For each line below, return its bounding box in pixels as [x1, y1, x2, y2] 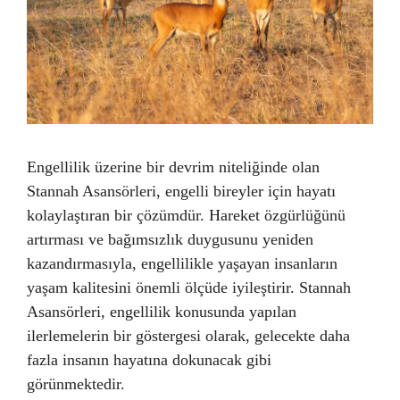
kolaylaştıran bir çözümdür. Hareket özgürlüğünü [27, 206, 346, 224]
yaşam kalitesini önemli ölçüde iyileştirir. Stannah [27, 279, 351, 296]
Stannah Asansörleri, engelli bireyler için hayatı [27, 182, 336, 200]
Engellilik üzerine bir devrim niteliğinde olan [27, 158, 320, 176]
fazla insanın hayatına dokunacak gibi [27, 351, 271, 369]
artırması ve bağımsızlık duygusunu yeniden [27, 230, 313, 248]
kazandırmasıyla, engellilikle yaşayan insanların [27, 254, 337, 272]
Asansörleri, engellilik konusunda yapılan [27, 303, 296, 321]
